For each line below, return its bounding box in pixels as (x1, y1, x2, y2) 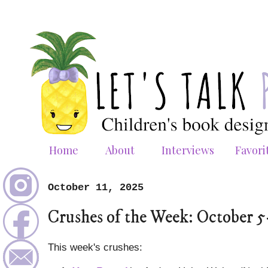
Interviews (161, 142, 214, 157)
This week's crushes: (48, 242, 142, 253)
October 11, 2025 (48, 181, 144, 193)
